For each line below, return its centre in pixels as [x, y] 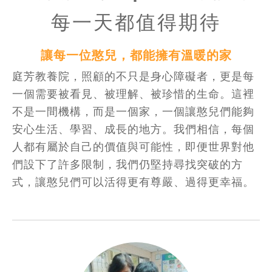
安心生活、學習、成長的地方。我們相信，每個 [133, 129]
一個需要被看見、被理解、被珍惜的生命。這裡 [133, 94]
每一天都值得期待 [136, 23]
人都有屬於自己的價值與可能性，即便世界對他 [133, 147]
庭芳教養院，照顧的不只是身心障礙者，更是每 [133, 76]
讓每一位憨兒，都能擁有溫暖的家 [136, 56]
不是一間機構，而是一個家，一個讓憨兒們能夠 [133, 111]
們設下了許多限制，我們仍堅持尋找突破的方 [127, 164]
